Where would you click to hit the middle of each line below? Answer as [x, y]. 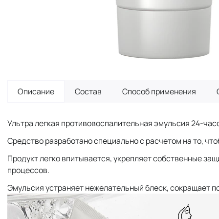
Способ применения [159, 91]
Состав [88, 91]
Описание [36, 91]
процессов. [29, 170]
